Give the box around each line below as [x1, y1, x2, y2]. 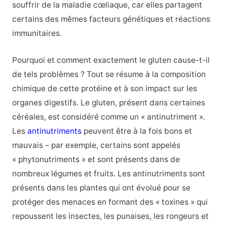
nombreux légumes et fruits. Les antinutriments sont [12, 168, 205, 178]
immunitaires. [12, 28, 62, 38]
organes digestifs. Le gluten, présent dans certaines [12, 97, 205, 107]
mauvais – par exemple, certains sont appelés [12, 140, 180, 150]
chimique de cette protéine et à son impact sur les [12, 83, 197, 93]
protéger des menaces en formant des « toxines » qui [12, 197, 208, 207]
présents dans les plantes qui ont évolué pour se [12, 182, 191, 193]
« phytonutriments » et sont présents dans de [12, 154, 180, 164]
